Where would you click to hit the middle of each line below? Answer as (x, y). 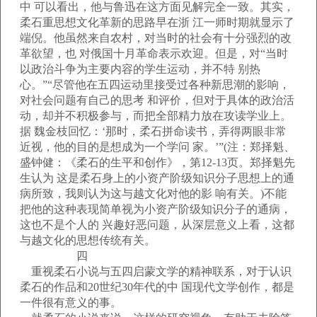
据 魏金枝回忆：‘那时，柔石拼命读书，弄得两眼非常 (153, 131)
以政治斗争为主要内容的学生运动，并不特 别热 (140, 69)
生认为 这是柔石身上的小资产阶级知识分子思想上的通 (157, 178)
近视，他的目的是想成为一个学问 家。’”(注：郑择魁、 (157, 147)
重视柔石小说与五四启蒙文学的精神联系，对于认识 (156, 271)
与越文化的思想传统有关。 (88, 240)
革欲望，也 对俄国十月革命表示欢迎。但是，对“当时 (154, 53)
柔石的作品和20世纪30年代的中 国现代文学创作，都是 (157, 287)
